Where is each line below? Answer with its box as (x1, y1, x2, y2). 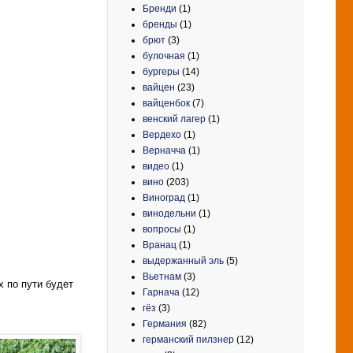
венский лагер (143, 113, 206, 124)
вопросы (143, 223, 181, 235)
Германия (143, 318, 187, 329)
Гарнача (143, 286, 180, 298)
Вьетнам (143, 270, 181, 282)
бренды (143, 18, 177, 30)
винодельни (143, 207, 196, 219)
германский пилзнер (143, 333, 234, 345)
